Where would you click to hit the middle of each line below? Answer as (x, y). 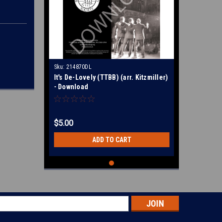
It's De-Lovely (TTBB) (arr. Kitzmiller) (111, 77)
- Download (71, 87)
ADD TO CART (111, 140)
